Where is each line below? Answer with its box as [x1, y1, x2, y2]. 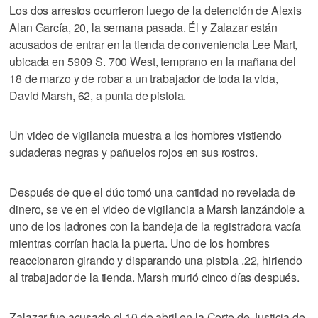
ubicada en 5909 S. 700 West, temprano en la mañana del [9, 53, 296, 70]
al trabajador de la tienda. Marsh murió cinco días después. [9, 268, 300, 285]
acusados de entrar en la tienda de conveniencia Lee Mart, [9, 35, 298, 53]
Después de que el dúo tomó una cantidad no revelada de [9, 183, 295, 200]
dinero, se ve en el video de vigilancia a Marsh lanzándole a [9, 200, 305, 217]
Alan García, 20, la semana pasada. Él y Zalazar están [9, 18, 278, 35]
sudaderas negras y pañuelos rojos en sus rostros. [9, 143, 258, 160]
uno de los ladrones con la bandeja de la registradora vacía [9, 217, 302, 234]
